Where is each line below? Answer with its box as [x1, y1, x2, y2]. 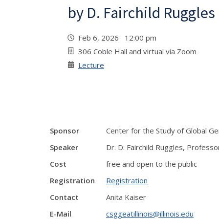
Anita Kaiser [106, 192, 146, 202]
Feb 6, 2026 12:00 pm [78, 33, 160, 43]
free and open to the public [106, 159, 197, 169]
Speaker [50, 142, 78, 152]
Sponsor [50, 126, 79, 135]
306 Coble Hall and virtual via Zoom [78, 46, 197, 56]
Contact [50, 192, 79, 202]
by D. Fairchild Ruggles [67, 3, 215, 22]
